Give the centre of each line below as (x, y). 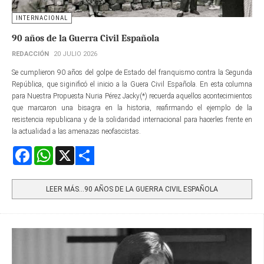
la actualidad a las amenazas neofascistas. (77, 131)
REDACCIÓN (30, 54)
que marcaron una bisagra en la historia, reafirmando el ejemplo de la (132, 108)
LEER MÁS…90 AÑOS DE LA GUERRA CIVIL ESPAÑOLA (132, 189)
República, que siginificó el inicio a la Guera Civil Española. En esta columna (132, 84)
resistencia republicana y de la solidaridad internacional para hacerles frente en (132, 119)
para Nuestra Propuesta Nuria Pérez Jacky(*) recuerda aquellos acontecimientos (132, 96)
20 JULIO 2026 (75, 54)
